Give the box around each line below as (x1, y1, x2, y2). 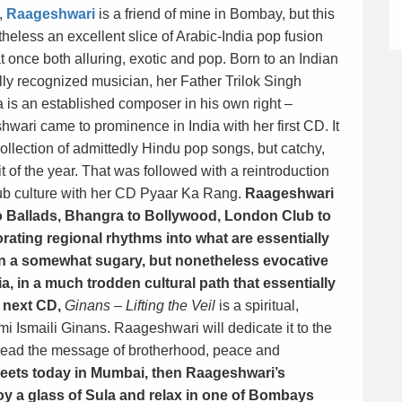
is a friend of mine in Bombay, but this (95, 6, 335, 22)
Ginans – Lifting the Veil (65, 298, 215, 313)
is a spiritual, (215, 298, 299, 313)
